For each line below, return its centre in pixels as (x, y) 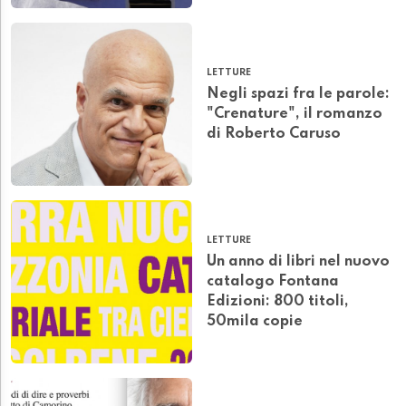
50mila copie (255, 322)
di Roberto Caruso (274, 135)
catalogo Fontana (273, 282)
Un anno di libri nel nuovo (298, 262)
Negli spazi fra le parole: (298, 95)
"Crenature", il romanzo (295, 115)
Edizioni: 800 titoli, (278, 302)
